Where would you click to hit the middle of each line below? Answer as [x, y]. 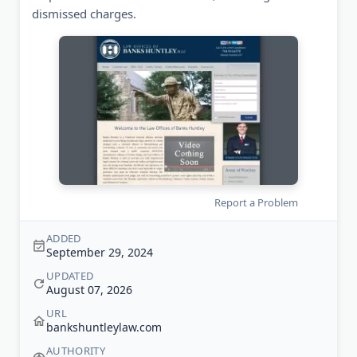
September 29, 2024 [100, 253]
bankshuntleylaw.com [104, 328]
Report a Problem [256, 203]
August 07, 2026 [89, 290]
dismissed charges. [84, 14]
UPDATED [70, 276]
